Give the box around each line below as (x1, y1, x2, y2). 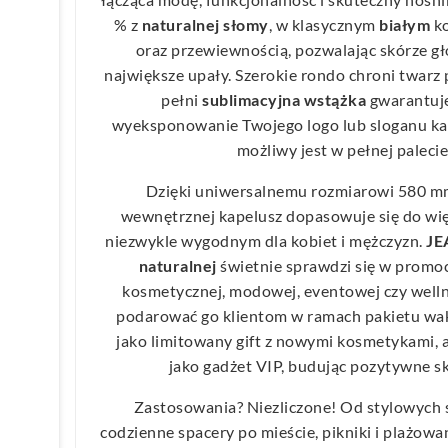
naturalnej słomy (141, 14, 269, 34)
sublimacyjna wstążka (202, 89, 366, 109)
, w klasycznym (268, 14, 380, 34)
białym (379, 14, 431, 34)
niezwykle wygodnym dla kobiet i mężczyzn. (105, 230, 427, 250)
